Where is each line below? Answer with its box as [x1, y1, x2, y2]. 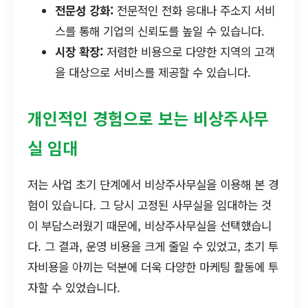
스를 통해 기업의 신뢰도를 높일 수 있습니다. [55, 23, 265, 40]
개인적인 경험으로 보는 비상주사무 [27, 106, 269, 131]
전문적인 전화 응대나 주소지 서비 [113, 2, 275, 19]
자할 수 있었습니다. [27, 279, 120, 296]
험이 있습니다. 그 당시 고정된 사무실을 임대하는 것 [27, 197, 272, 214]
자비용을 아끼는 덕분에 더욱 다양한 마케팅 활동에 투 [27, 258, 278, 276]
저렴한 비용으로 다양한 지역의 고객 [103, 43, 275, 60]
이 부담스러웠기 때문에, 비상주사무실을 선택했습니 [27, 217, 272, 234]
